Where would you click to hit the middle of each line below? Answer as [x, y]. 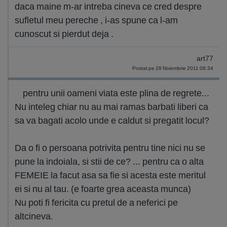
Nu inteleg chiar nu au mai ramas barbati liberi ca [111, 107]
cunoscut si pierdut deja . [64, 34]
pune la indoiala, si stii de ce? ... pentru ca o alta [109, 161]
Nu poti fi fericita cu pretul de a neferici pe [96, 202]
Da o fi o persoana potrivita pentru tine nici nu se [110, 148]
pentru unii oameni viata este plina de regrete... [116, 93]
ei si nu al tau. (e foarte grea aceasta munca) [103, 189]
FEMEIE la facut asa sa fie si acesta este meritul [110, 175]
